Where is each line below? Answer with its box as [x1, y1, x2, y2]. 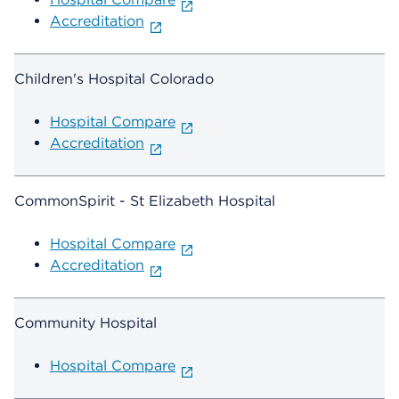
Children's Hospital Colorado [14, 70, 214, 88]
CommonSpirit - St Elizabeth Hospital [14, 192, 275, 210]
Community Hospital [14, 314, 157, 332]
